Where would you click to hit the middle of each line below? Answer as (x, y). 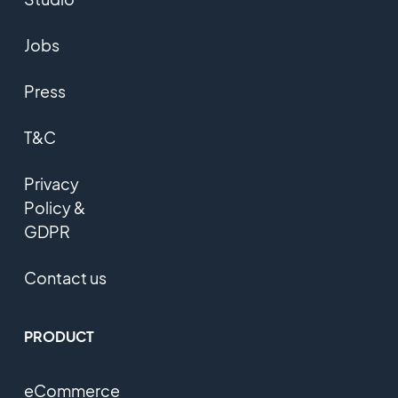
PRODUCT (59, 337)
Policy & (54, 208)
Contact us (65, 278)
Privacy (51, 184)
